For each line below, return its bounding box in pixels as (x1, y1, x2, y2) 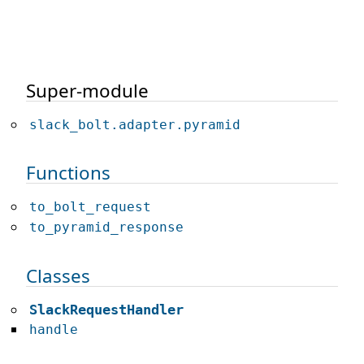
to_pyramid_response (29, 219, 184, 236)
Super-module (26, 77, 149, 103)
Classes (26, 262, 90, 288)
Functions (26, 160, 110, 186)
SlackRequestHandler (29, 301, 184, 318)
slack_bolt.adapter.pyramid (29, 116, 240, 132)
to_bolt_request (29, 199, 151, 215)
